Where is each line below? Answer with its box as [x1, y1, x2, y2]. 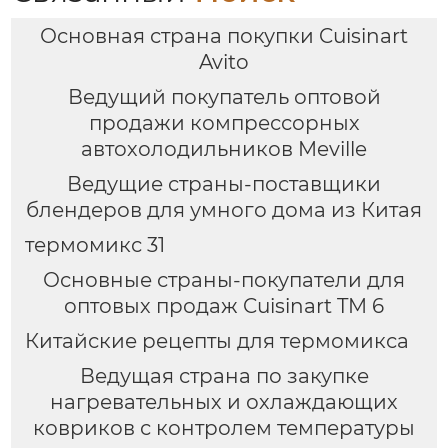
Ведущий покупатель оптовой [67, 84, 381, 109]
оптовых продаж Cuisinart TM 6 [64, 293, 384, 318]
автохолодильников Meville [81, 136, 367, 161]
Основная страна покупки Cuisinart [40, 23, 408, 48]
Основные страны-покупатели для [43, 267, 405, 292]
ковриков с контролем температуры [33, 415, 415, 440]
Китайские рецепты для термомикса [24, 328, 409, 353]
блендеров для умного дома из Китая [26, 197, 422, 222]
